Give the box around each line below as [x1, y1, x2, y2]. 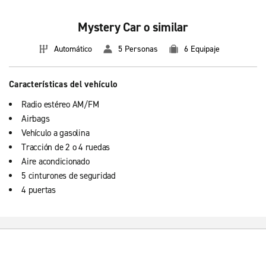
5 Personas [118, 43, 158, 55]
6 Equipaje [183, 43, 220, 55]
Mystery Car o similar [78, 19, 188, 36]
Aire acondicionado [21, 156, 90, 167]
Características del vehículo [9, 78, 117, 90]
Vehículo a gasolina [21, 127, 90, 139]
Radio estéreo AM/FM [21, 99, 99, 110]
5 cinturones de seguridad [21, 170, 116, 182]
